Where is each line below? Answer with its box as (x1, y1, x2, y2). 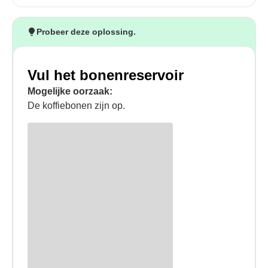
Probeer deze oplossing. (36, 27, 136, 36)
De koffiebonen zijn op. (28, 100, 125, 111)
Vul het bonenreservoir (28, 67, 184, 83)
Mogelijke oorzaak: (28, 86, 112, 96)
